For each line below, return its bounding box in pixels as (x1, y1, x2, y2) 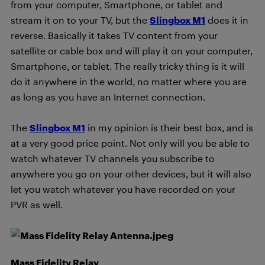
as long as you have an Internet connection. (11, 91, 205, 102)
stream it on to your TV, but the (11, 14, 150, 25)
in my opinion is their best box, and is (85, 122, 253, 133)
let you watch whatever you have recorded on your (11, 183, 235, 195)
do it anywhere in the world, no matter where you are (11, 76, 247, 87)
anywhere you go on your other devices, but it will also (11, 168, 251, 179)
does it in (205, 14, 248, 25)
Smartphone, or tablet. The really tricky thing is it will (11, 60, 244, 72)
